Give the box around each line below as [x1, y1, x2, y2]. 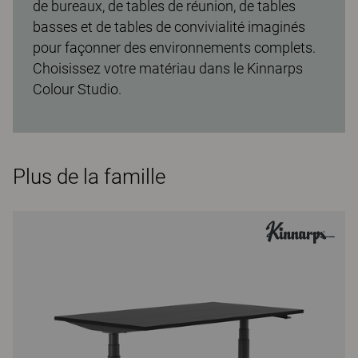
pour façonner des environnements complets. [33, 39, 316, 56]
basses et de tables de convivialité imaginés [33, 18, 305, 35]
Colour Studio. [33, 81, 121, 97]
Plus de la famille [13, 165, 165, 189]
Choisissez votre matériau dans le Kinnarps [33, 60, 303, 77]
